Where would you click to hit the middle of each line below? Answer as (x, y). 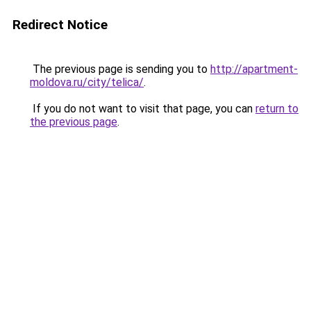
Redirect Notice (60, 25)
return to (277, 109)
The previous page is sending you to (120, 69)
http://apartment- (254, 69)
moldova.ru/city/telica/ (87, 82)
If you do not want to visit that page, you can (143, 109)
